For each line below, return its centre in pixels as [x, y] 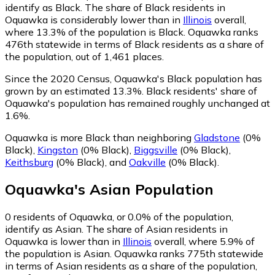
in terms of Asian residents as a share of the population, [131, 266]
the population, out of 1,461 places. [84, 56]
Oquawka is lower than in [64, 242]
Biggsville [156, 149]
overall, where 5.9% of [203, 242]
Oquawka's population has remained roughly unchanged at [137, 103]
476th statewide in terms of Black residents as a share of [134, 44]
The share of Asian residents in [157, 229]
